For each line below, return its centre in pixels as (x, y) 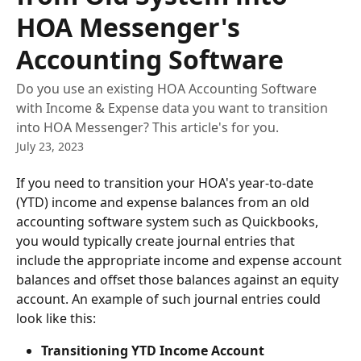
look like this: (56, 318)
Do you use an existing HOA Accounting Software (166, 89)
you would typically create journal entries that (157, 241)
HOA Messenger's (128, 27)
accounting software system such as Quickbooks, (169, 222)
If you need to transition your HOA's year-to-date (166, 183)
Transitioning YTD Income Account (154, 351)
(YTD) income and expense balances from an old (164, 202)
